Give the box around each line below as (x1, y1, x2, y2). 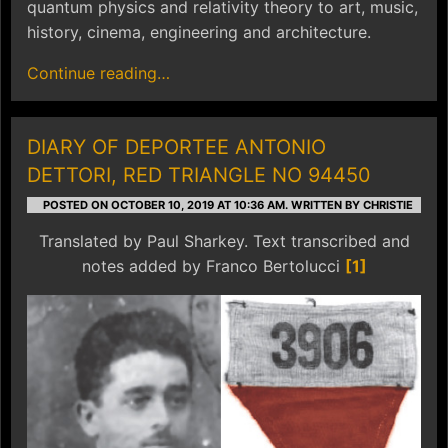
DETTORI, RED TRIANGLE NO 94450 (27, 162, 371, 187)
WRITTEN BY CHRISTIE (288, 197, 413, 212)
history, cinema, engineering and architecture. (27, 21, 371, 42)
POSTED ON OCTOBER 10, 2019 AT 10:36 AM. (43, 197, 288, 212)
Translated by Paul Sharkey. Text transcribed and (38, 230, 410, 251)
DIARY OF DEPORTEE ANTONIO (27, 134, 326, 159)
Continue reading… (27, 62, 170, 83)
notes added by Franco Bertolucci (81, 255, 345, 276)
